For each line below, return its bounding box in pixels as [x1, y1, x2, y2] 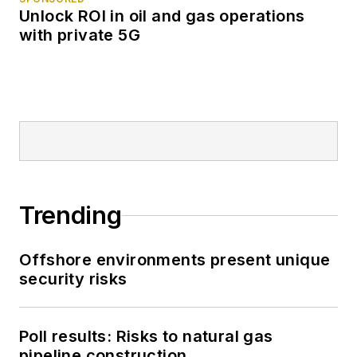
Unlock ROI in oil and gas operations [19, 6, 305, 26]
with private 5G [19, 25, 140, 45]
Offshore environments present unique [19, 250, 331, 270]
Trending [19, 201, 122, 230]
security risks [19, 269, 127, 289]
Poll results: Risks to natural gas [19, 327, 273, 347]
